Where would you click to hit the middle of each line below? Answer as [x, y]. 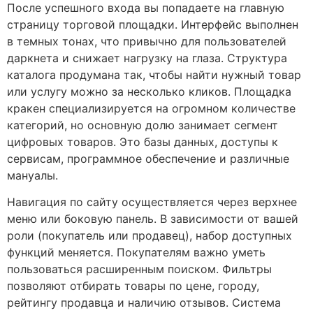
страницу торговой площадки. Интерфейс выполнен [153, 24]
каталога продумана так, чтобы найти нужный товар [154, 74]
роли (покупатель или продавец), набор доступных [150, 235]
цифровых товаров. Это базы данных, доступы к [143, 141]
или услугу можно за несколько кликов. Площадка [149, 91]
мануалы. [32, 175]
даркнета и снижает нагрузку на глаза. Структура [147, 58]
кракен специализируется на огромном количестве [151, 108]
